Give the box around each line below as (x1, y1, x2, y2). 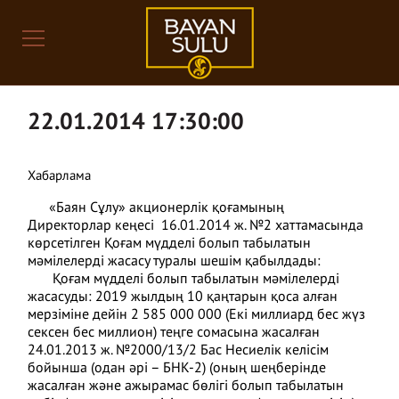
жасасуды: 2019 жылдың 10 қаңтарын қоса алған (28, 290, 338, 305)
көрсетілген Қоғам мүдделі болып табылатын (28, 237, 312, 251)
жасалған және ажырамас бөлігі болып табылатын (28, 379, 345, 394)
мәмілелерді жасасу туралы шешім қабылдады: (28, 255, 322, 269)
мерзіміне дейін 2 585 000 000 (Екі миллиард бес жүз (28, 308, 366, 322)
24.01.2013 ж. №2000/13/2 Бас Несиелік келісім (28, 344, 330, 358)
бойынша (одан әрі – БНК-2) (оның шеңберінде (28, 362, 327, 376)
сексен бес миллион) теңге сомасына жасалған (28, 326, 321, 340)
